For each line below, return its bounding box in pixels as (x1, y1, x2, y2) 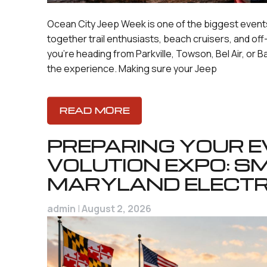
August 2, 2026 (82, 201, 151, 215)
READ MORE (59, 104, 130, 116)
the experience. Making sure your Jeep (47, 62, 217, 76)
